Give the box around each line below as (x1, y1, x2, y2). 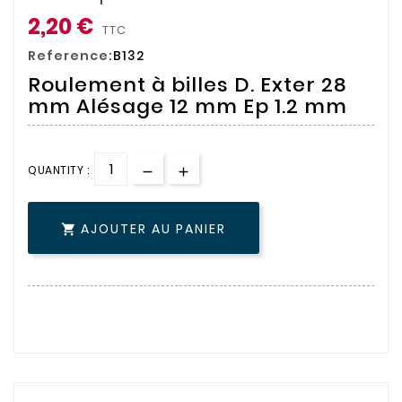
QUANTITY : (28, 162, 89, 179)
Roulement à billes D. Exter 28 (28, 71, 347, 100)
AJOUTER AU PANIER (81, 219, 226, 238)
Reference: (28, 47, 113, 66)
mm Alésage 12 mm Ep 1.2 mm (28, 92, 347, 121)
